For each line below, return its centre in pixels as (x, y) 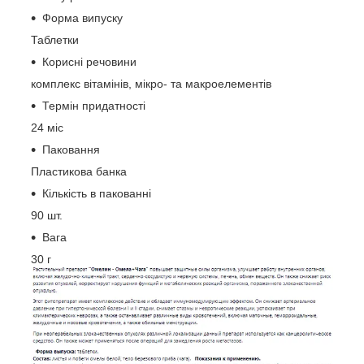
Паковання (71, 149)
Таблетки (55, 39)
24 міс (47, 127)
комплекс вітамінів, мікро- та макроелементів (151, 83)
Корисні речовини (89, 61)
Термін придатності (94, 105)
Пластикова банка (79, 171)
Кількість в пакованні (97, 193)
